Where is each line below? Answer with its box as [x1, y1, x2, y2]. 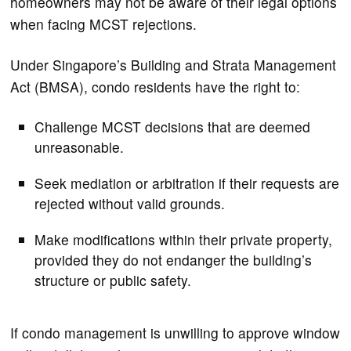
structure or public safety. [34, 270, 192, 290]
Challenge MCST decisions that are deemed [34, 116, 311, 136]
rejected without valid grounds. [34, 193, 226, 213]
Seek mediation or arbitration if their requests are [34, 172, 340, 193]
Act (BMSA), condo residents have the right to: [10, 76, 301, 96]
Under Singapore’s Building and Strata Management [10, 54, 337, 74]
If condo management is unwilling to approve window [10, 322, 341, 342]
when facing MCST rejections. [10, 13, 197, 34]
